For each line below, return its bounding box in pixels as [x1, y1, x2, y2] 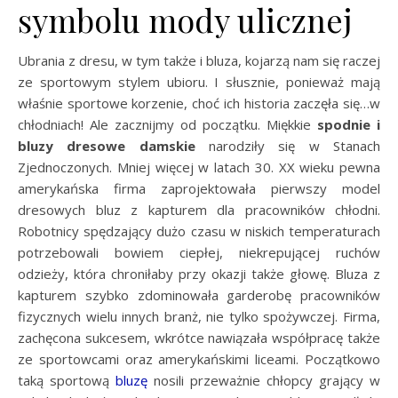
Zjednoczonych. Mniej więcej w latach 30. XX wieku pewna [18, 158, 380, 177]
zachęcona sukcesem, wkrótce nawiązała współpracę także [18, 329, 380, 347]
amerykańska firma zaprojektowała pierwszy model [18, 179, 380, 198]
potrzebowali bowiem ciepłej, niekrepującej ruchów [18, 243, 380, 262]
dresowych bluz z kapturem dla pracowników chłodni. [18, 201, 380, 219]
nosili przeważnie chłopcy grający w [147, 371, 380, 390]
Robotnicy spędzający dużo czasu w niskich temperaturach [18, 222, 380, 241]
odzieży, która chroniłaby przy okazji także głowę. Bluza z [18, 265, 380, 283]
